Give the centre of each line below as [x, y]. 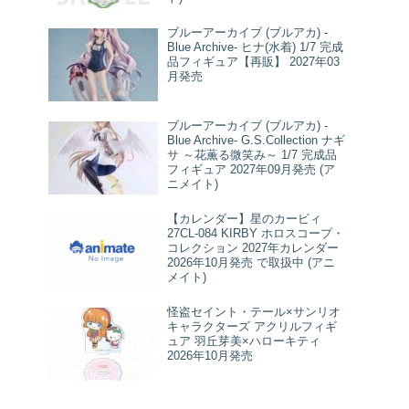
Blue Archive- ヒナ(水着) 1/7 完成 [255, 47]
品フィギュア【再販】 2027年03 [253, 61]
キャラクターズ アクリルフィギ [252, 326]
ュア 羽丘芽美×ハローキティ [244, 341]
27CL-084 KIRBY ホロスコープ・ [256, 233]
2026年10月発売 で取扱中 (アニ [251, 262]
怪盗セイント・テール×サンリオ [254, 311]
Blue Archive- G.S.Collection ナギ [256, 140]
